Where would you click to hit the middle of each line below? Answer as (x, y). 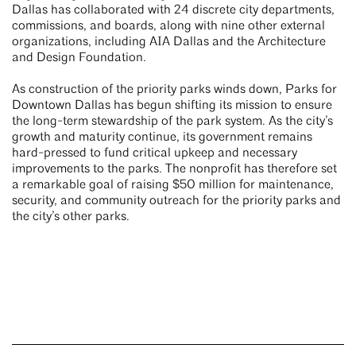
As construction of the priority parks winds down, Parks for (174, 90)
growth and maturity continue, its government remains (162, 138)
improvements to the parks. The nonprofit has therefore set (174, 170)
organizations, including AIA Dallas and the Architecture (169, 43)
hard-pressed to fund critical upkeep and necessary (155, 154)
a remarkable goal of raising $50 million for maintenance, (173, 186)
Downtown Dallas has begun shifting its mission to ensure (172, 106)
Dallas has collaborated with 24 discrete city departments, (173, 11)
